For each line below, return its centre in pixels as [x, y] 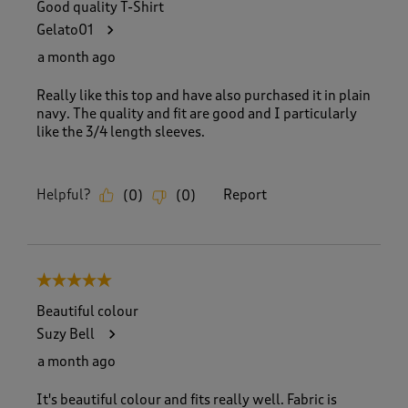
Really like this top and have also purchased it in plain [204, 96]
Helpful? [63, 195]
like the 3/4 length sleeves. [121, 133]
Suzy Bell [66, 334]
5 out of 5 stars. [85, 282]
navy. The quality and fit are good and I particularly [197, 114]
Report [245, 195]
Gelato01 [65, 31]
